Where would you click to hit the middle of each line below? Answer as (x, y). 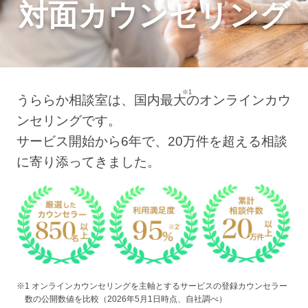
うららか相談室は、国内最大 (101, 100)
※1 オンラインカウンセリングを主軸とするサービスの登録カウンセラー (152, 286)
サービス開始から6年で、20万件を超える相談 (152, 142)
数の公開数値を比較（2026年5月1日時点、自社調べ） (125, 299)
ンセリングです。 (68, 121)
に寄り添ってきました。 (88, 162)
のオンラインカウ (238, 100)
